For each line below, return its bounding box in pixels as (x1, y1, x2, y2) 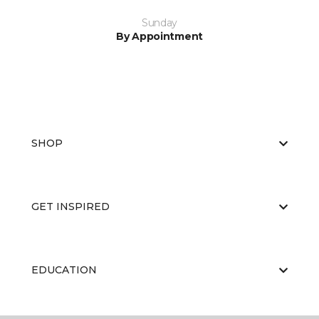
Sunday (141, 16, 178, 29)
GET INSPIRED (31, 200, 110, 213)
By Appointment (115, 30, 204, 43)
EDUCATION (31, 263, 97, 276)
